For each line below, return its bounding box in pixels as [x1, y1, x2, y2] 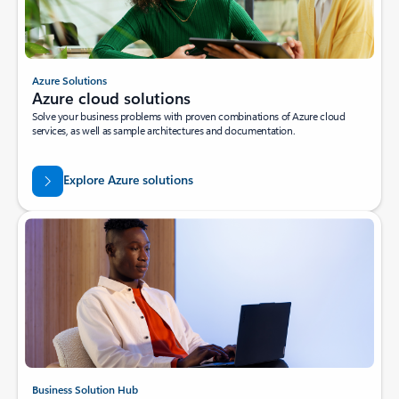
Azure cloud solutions [32, 86, 191, 109]
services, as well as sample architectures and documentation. [32, 122, 296, 137]
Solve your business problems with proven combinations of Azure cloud [32, 108, 346, 123]
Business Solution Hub [32, 382, 138, 397]
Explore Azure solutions [62, 171, 193, 189]
